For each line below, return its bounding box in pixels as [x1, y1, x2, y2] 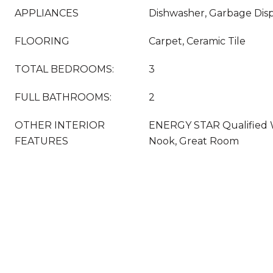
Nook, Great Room [149, 135, 239, 147]
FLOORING [15, 35, 69, 47]
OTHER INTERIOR [15, 119, 105, 131]
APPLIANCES [15, 7, 79, 19]
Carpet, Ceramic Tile [149, 35, 246, 47]
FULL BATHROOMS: [15, 91, 112, 103]
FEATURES [15, 135, 68, 147]
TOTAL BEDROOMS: [15, 63, 114, 75]
